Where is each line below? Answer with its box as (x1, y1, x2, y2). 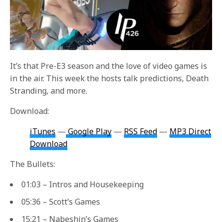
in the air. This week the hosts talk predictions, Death (10, 72, 209, 84)
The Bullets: (10, 158, 55, 169)
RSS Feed (124, 125, 158, 137)
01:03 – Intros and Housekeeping (21, 178, 144, 190)
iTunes (30, 125, 55, 137)
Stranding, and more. (10, 85, 88, 96)
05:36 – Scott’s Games (21, 196, 100, 207)
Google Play (68, 125, 112, 137)
